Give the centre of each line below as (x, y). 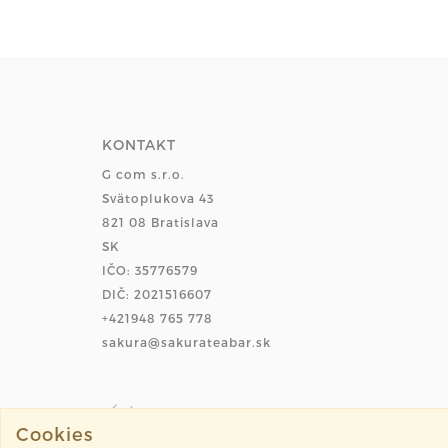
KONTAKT (139, 144)
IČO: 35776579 (150, 269)
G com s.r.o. (143, 173)
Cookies (54, 433)
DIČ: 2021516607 (157, 293)
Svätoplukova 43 (158, 197)
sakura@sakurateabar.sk (186, 341)
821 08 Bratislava (160, 221)
